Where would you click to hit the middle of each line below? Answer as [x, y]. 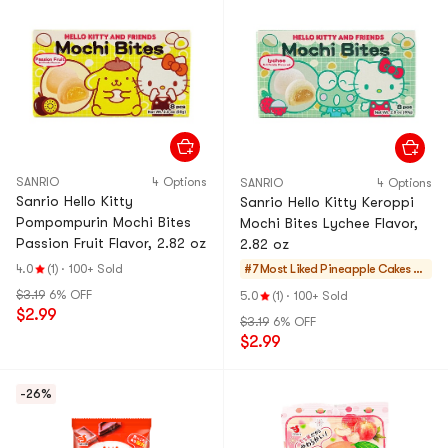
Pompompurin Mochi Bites [103, 222]
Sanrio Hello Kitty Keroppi [327, 202]
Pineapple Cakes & [369, 269]
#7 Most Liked [281, 269]
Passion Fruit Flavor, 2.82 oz [111, 243]
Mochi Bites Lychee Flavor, [329, 223]
